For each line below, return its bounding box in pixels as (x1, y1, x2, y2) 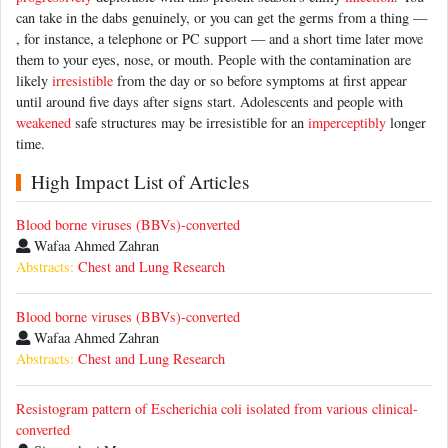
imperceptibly (308, 113, 386, 133)
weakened (16, 113, 71, 133)
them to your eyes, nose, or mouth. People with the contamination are (16, 50, 411, 70)
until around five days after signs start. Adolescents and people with (16, 92, 403, 112)
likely (16, 71, 52, 91)
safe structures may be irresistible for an (71, 113, 308, 133)
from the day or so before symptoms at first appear (113, 71, 407, 91)
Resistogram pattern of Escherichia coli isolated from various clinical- (16, 399, 418, 419)
